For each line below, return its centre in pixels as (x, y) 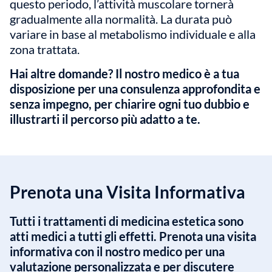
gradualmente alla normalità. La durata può (121, 19)
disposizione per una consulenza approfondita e (135, 89)
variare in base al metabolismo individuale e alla (133, 34)
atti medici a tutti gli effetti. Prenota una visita (133, 236)
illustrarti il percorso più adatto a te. (105, 119)
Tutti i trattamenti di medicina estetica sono (127, 221)
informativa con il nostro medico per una (117, 251)
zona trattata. (45, 49)
